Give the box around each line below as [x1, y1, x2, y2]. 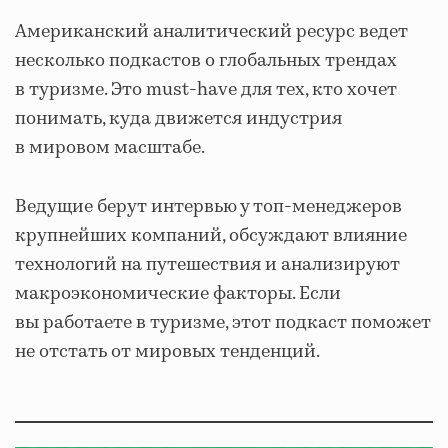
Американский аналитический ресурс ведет [15, 18, 408, 45]
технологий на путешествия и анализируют [15, 251, 400, 278]
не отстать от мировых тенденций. [15, 338, 320, 365]
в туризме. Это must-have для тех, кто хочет [15, 76, 397, 103]
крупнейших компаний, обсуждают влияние [15, 222, 407, 249]
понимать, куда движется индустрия [15, 105, 342, 132]
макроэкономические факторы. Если [15, 280, 341, 307]
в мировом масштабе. [15, 134, 205, 161]
